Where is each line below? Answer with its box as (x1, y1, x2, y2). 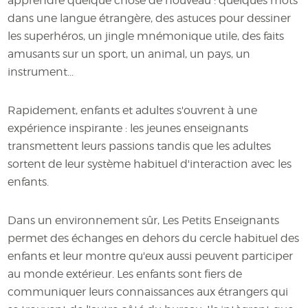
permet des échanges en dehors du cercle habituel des (8, 232, 300, 245)
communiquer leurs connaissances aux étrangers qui (8, 285, 289, 298)
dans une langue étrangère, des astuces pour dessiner (8, 12, 291, 25)
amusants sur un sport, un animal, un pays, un (8, 47, 251, 60)
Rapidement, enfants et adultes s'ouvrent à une (8, 104, 258, 117)
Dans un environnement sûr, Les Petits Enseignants (8, 214, 280, 227)
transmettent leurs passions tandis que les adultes (8, 140, 272, 153)
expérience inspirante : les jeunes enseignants (8, 122, 249, 135)
